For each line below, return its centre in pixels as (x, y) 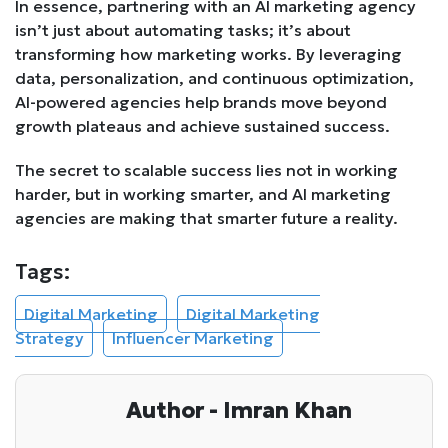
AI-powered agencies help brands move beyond (201, 102)
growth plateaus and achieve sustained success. (202, 126)
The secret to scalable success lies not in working (206, 170)
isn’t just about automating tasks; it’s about (183, 30)
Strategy (49, 338)
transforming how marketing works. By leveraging (208, 54)
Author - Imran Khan (239, 411)
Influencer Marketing (193, 338)
